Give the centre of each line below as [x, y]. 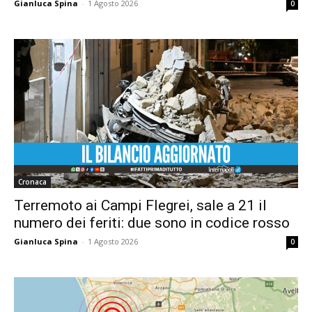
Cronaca [32, 181]
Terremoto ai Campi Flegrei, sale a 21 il [140, 205]
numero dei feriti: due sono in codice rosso [152, 223]
